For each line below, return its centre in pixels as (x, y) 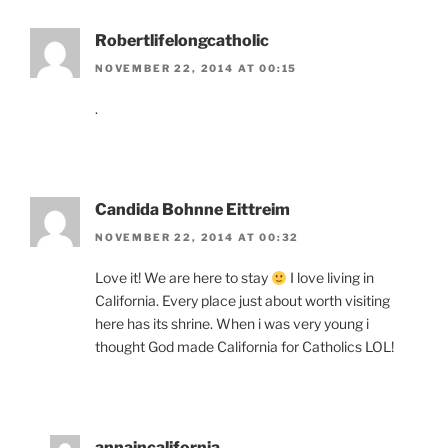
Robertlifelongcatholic (182, 40)
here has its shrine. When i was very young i (232, 324)
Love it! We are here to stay (183, 278)
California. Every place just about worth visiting (242, 301)
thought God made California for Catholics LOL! (244, 347)
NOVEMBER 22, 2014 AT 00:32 (197, 237)
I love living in (330, 278)
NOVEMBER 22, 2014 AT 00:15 (196, 67)
